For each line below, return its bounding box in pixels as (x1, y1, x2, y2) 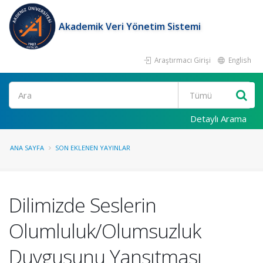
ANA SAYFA (10, 143, 44, 152)
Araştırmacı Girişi (153, 55, 211, 65)
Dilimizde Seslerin (9, 191, 156, 218)
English (227, 55, 251, 65)
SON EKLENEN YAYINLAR (55, 143, 130, 152)
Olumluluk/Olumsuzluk (9, 217, 201, 244)
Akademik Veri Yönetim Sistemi (59, 20, 201, 33)
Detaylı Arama (190, 113, 247, 124)
